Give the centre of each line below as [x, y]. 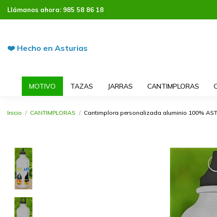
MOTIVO [42, 86]
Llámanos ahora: [35, 10]
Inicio [15, 112]
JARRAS [120, 86]
